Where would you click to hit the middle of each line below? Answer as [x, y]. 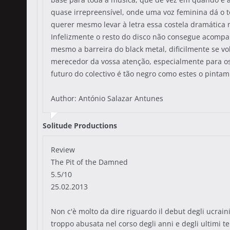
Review [63, 150]
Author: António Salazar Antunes [107, 98]
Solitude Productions [80, 126]
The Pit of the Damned [89, 162]
